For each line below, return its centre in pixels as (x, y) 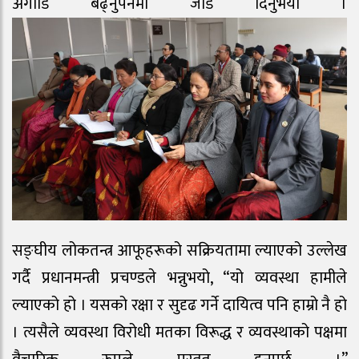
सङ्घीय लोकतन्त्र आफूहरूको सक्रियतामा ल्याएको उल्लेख (179, 251)
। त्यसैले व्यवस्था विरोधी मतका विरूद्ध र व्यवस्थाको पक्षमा (179, 333)
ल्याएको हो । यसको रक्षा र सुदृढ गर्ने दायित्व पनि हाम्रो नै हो (179, 306)
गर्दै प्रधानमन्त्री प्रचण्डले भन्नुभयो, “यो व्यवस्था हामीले (179, 278)
